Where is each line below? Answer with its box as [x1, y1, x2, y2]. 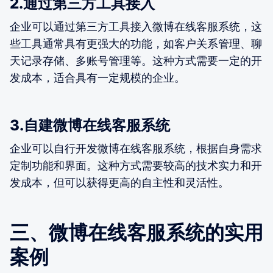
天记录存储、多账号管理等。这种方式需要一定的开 [10, 54, 262, 67]
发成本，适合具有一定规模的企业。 [10, 71, 185, 84]
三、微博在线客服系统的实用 [10, 220, 263, 244]
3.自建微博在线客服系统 [10, 116, 170, 134]
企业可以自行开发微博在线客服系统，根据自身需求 [10, 141, 262, 155]
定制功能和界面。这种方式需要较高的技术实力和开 [10, 158, 262, 172]
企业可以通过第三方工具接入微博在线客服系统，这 [10, 19, 262, 33]
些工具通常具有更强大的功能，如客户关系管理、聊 [10, 37, 262, 50]
